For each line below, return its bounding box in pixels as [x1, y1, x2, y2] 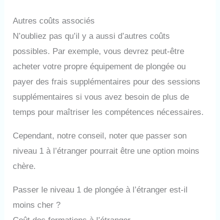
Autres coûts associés [13, 16, 95, 26]
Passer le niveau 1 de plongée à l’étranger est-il [13, 185, 188, 194]
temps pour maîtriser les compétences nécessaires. [13, 107, 204, 117]
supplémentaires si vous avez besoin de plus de [13, 92, 190, 102]
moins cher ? [13, 200, 61, 210]
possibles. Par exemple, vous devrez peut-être [13, 46, 185, 56]
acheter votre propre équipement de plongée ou [13, 61, 186, 71]
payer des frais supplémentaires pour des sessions [13, 77, 201, 86]
